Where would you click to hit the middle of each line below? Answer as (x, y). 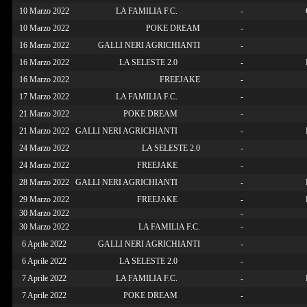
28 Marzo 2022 (44, 182)
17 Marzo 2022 (44, 96)
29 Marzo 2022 (44, 199)
